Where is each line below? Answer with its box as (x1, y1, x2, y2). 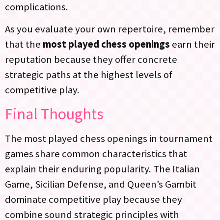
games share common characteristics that (5, 147, 187, 161)
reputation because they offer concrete (5, 53, 177, 66)
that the (5, 38, 43, 51)
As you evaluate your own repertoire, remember (5, 23, 215, 36)
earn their (170, 38, 215, 51)
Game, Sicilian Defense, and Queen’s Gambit (5, 178, 196, 191)
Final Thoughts (5, 104, 104, 124)
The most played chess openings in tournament (5, 132, 213, 145)
